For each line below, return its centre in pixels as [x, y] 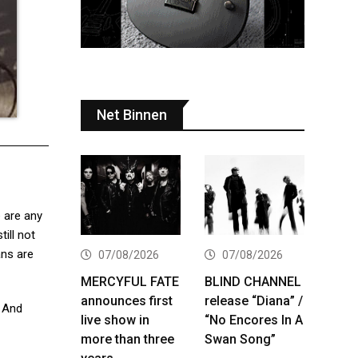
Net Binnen [132, 114]
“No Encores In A [254, 320]
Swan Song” [240, 339]
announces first [127, 300]
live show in [115, 320]
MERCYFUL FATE [130, 281]
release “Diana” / [254, 300]
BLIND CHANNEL [253, 281]
